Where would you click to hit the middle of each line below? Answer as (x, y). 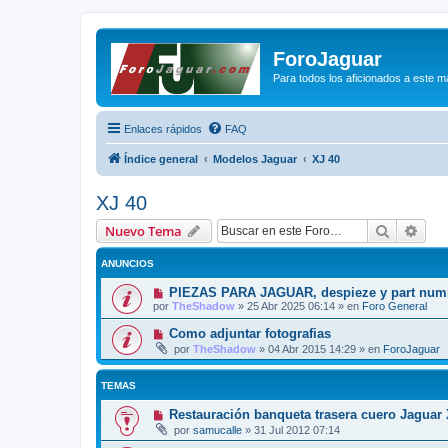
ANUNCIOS (127, 263)
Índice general (161, 158)
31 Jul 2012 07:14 (297, 429)
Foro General (394, 305)
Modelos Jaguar (255, 158)
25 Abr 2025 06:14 (291, 305)
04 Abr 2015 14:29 (312, 348)
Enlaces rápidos (163, 128)
